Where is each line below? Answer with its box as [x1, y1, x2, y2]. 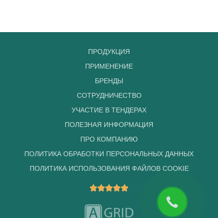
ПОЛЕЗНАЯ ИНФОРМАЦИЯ [65, 120, 153, 128]
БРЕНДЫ [95, 76, 123, 85]
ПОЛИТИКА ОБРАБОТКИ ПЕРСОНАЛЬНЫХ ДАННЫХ [24, 149, 194, 158]
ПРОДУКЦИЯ [88, 47, 130, 55]
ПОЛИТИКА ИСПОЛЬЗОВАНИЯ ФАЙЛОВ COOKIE [29, 164, 189, 172]
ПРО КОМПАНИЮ [80, 135, 138, 143]
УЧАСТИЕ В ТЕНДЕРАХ [72, 106, 146, 114]
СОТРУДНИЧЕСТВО [76, 91, 142, 99]
